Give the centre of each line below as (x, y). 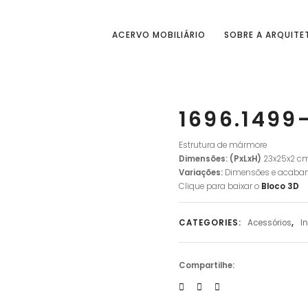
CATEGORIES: (211, 222)
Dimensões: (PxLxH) (221, 158)
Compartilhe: (206, 266)
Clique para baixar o (220, 186)
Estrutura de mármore (222, 145)
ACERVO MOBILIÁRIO (159, 34)
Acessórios (269, 222)
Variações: (201, 172)
